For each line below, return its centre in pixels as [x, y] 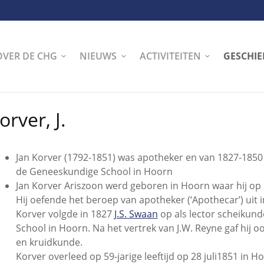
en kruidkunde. [49, 242]
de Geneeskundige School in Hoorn [94, 172]
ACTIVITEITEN [170, 56]
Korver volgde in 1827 [65, 214]
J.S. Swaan [136, 214]
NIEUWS [98, 56]
